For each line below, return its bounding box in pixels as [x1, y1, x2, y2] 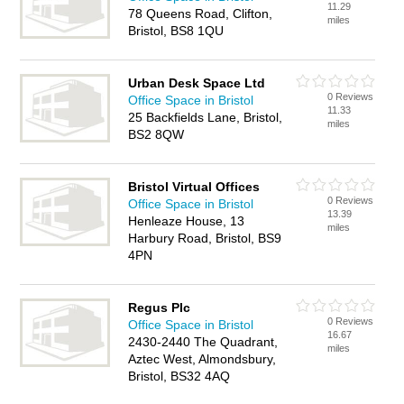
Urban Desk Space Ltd [128, 76, 266, 90]
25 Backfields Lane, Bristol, [128, 110, 283, 124]
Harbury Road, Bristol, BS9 [128, 231, 282, 245]
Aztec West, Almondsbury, [128, 352, 277, 366]
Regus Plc [128, 300, 191, 315]
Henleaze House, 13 [128, 214, 245, 228]
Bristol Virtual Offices [128, 179, 261, 194]
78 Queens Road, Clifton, [128, 6, 273, 21]
